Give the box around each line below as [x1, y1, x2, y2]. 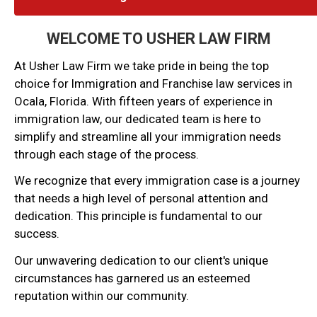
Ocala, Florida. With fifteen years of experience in [14, 93, 272, 108]
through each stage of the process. [14, 146, 199, 161]
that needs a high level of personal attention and [14, 191, 268, 206]
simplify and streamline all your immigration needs [14, 129, 281, 144]
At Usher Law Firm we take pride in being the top [14, 58, 269, 73]
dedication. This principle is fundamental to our [14, 209, 263, 224]
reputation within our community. [14, 289, 189, 304]
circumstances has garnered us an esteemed [14, 271, 250, 286]
